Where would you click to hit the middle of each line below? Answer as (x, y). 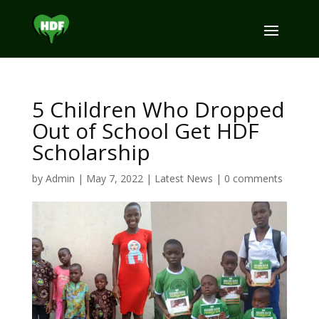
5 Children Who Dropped (158, 109)
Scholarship (91, 152)
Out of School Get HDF (145, 131)
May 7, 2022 (114, 178)
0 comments (253, 178)
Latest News (183, 178)
